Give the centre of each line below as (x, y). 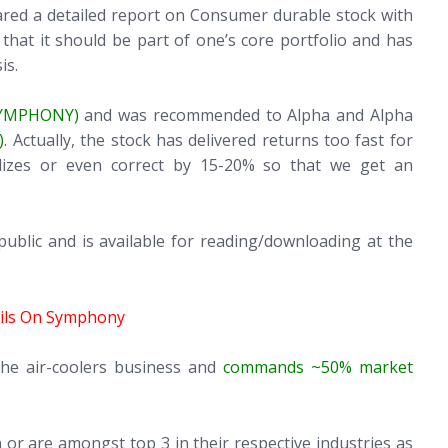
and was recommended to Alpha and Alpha (245, 115)
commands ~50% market (317, 367)
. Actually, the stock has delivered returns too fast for (208, 140)
